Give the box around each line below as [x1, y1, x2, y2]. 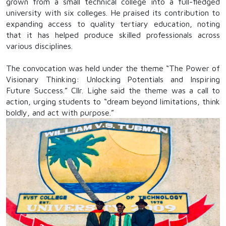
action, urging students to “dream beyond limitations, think [6, 96, 220, 106]
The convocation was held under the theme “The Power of [6, 63, 220, 73]
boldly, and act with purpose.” [6, 107, 114, 117]
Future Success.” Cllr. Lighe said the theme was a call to [6, 85, 220, 95]
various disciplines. [6, 41, 73, 50]
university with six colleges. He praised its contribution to [6, 8, 220, 17]
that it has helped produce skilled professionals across [6, 30, 220, 39]
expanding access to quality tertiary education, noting [6, 19, 220, 28]
